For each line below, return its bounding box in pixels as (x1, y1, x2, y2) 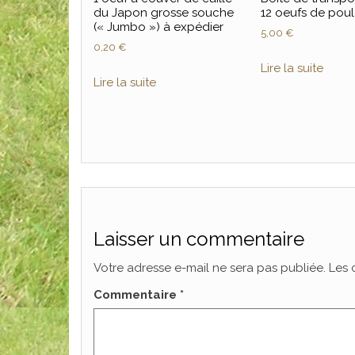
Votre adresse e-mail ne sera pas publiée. (94, 261, 326, 276)
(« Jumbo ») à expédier (94, 19, 223, 34)
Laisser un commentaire (94, 227, 304, 251)
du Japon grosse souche (94, 5, 234, 20)
